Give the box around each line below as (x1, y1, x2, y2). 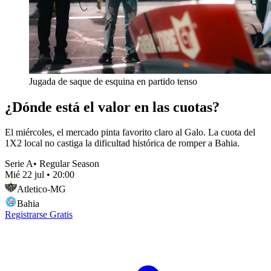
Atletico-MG (17, 184, 66, 195)
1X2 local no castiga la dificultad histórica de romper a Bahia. (5, 138, 240, 149)
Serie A (5, 158, 33, 169)
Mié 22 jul (5, 169, 44, 180)
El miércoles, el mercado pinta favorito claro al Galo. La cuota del (5, 127, 255, 138)
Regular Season (39, 158, 99, 169)
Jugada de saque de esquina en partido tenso (29, 76, 197, 87)
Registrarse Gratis (5, 209, 73, 220)
